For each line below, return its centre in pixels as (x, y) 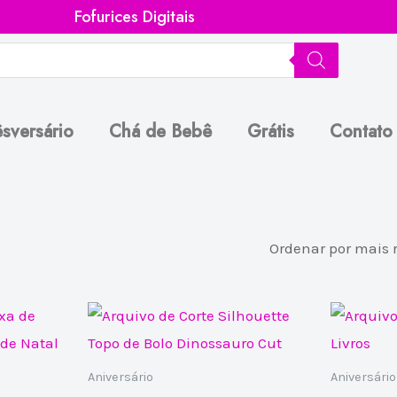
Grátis (271, 132)
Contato (361, 132)
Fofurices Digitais (135, 17)
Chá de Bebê (160, 132)
